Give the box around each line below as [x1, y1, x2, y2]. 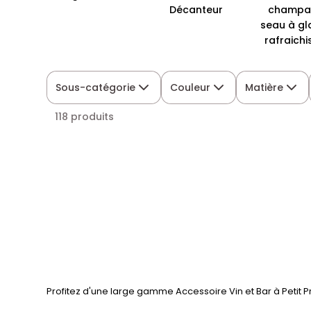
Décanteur [169, 3, 223, 17]
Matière [245, 81, 284, 94]
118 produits [55, 110, 115, 124]
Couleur [170, 81, 211, 94]
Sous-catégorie [56, 81, 136, 94]
